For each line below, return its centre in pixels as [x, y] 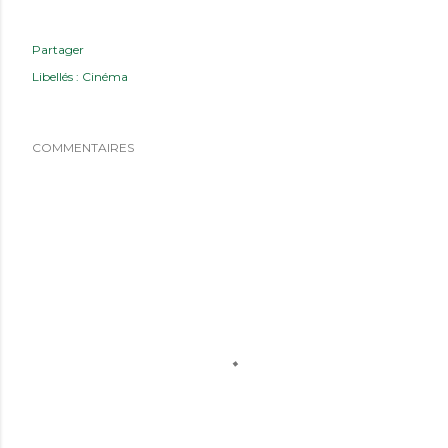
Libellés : [55, 76]
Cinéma [105, 76]
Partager [58, 49]
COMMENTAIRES [83, 147]
